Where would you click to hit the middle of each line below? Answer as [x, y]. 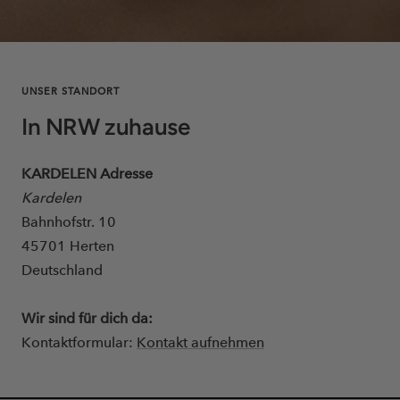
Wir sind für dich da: [87, 318]
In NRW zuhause [106, 126]
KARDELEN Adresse [87, 173]
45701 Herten [68, 246]
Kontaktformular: [79, 342]
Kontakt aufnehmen [200, 342]
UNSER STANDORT [71, 91]
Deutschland [62, 270]
